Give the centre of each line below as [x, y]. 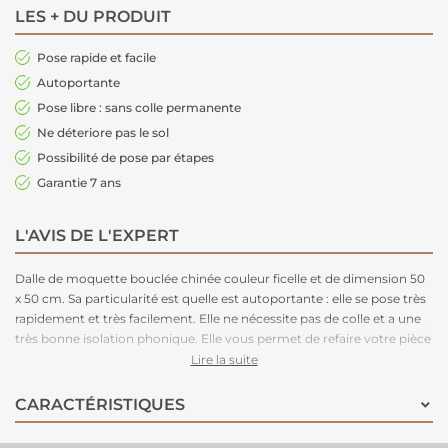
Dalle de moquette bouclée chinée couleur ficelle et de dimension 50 [220, 279]
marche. [40, 379]
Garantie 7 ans [80, 183]
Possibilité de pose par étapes [125, 158]
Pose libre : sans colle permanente [139, 108]
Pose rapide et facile [96, 58]
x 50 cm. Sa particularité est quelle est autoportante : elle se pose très [220, 299]
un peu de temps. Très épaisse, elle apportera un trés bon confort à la [220, 359]
